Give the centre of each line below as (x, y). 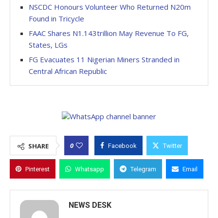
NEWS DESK (90, 205)
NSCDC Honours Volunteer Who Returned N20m (110, 7)
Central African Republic (68, 71)
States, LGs (48, 45)
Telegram (143, 169)
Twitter (173, 146)
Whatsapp (90, 169)
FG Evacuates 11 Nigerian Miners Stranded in (104, 59)
